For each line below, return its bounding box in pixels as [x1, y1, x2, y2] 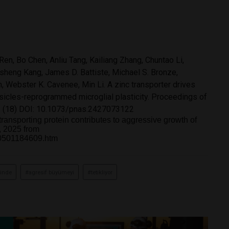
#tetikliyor [87, 169, 112, 176]
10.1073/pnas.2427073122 [36, 104, 134, 114]
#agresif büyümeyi [25, 169, 74, 176]
